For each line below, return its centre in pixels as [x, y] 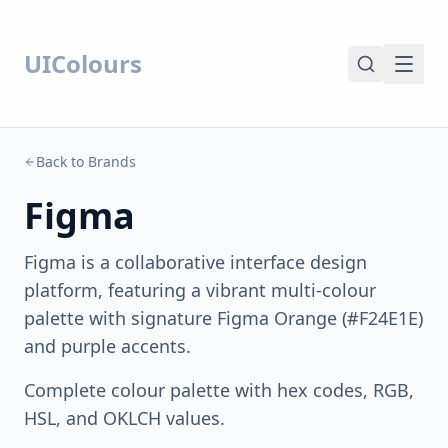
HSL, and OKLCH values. [124, 418]
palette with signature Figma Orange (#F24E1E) [223, 318]
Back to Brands [86, 161]
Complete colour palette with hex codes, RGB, [219, 390]
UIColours [83, 63]
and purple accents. [107, 346]
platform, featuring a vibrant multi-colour [200, 290]
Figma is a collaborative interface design [195, 262]
